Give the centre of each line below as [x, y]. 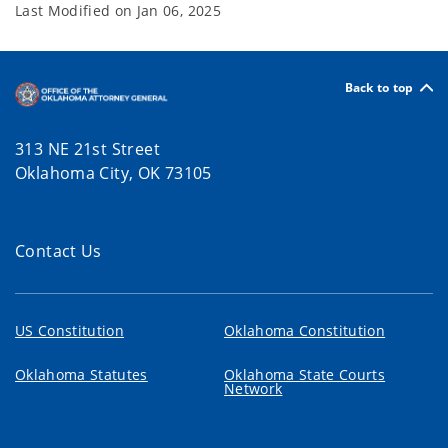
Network [253, 389]
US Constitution [70, 331]
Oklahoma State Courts [305, 375]
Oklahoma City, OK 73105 [116, 173]
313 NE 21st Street [87, 149]
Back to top [379, 87]
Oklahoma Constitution [305, 331]
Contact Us [58, 251]
